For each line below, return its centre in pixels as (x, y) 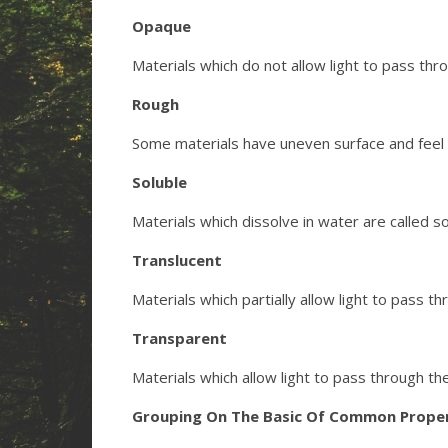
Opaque (161, 26)
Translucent (177, 260)
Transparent (179, 338)
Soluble (159, 182)
